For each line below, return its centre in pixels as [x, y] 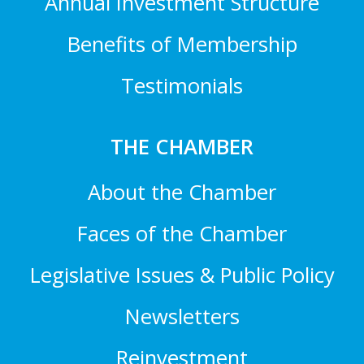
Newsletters [182, 317]
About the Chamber [182, 193]
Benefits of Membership [182, 45]
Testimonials [182, 86]
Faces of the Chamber [182, 234]
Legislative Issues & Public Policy [182, 275]
